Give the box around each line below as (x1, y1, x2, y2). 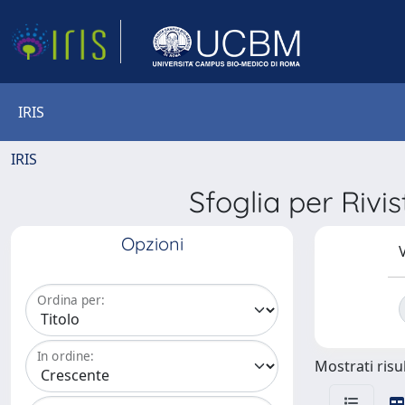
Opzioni (120, 232, 184, 255)
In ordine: (37, 347, 94, 365)
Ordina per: (37, 291, 105, 309)
